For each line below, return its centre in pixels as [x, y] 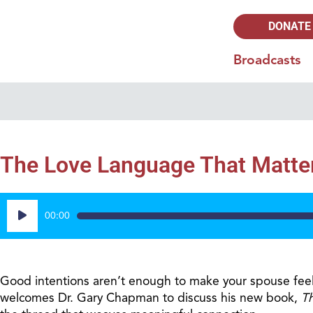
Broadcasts [268, 60]
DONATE [290, 26]
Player [23, 224]
